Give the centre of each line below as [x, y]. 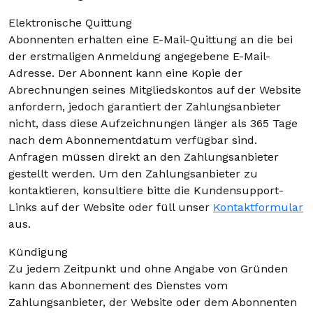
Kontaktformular [258, 207]
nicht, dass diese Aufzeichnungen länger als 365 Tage [153, 123]
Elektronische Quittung [70, 23]
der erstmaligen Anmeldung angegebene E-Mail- [139, 56]
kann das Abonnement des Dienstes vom [118, 285]
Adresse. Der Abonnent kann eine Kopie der [125, 73]
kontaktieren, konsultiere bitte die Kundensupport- [146, 190]
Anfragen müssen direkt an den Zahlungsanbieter [144, 157]
